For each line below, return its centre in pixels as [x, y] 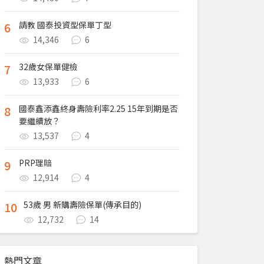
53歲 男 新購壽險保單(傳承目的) [82, 204]
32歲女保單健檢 [48, 67]
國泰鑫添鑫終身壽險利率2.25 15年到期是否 [98, 108]
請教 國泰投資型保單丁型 [65, 25]
